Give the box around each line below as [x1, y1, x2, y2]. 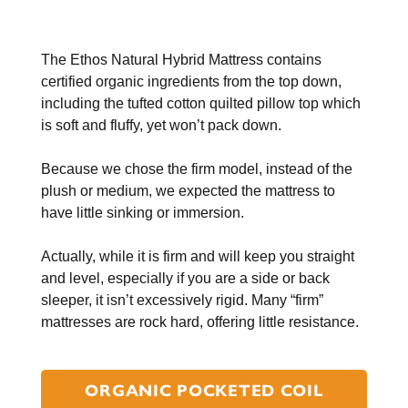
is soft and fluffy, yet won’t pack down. [41, 117, 281, 134]
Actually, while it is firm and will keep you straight [41, 249, 354, 265]
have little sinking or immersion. [41, 205, 244, 221]
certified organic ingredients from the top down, [41, 74, 342, 90]
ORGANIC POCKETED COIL [85, 381, 323, 402]
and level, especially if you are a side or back [41, 270, 330, 287]
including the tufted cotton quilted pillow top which [41, 96, 361, 112]
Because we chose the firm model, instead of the [41, 161, 352, 178]
